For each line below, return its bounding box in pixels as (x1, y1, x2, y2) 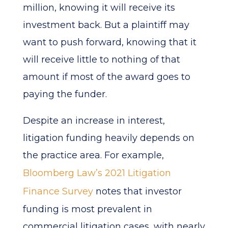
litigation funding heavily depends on (22, 132, 194, 144)
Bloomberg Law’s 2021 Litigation (22, 167, 171, 179)
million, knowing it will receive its (22, 2, 175, 13)
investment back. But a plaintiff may (22, 19, 189, 31)
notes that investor (93, 186, 182, 197)
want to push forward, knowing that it (22, 37, 196, 48)
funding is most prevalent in (22, 204, 152, 215)
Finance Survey (22, 186, 93, 197)
